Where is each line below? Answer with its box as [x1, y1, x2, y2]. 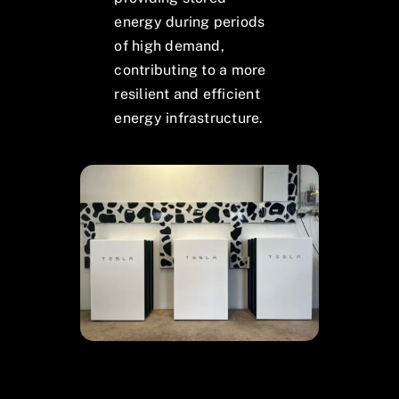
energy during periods [114, 12, 265, 30]
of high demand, [114, 37, 224, 54]
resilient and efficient [114, 85, 260, 102]
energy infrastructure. [114, 109, 264, 126]
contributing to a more [114, 61, 266, 78]
